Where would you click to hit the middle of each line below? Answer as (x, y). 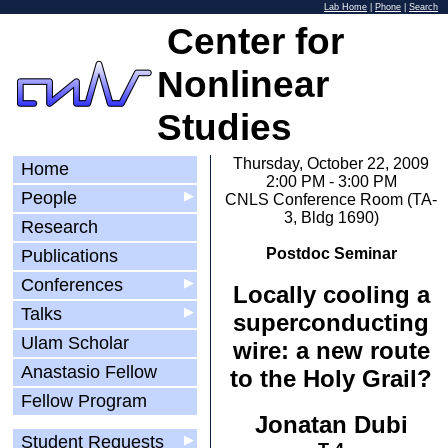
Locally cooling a (331, 294)
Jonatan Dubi (331, 424)
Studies (224, 127)
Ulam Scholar (75, 343)
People (49, 198)
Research (59, 227)
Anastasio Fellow (89, 372)
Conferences (72, 285)
